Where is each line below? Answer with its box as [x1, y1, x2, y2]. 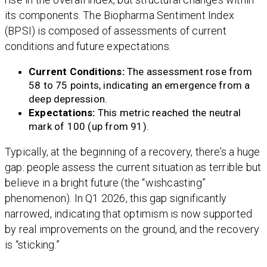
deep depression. [29, 93, 108, 105]
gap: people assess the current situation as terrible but [5, 161, 262, 174]
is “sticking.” [5, 238, 60, 252]
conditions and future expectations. [5, 40, 171, 53]
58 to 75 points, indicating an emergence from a [29, 79, 250, 92]
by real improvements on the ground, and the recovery [5, 223, 260, 236]
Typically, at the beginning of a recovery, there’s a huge [5, 145, 260, 159]
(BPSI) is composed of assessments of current [5, 24, 226, 38]
